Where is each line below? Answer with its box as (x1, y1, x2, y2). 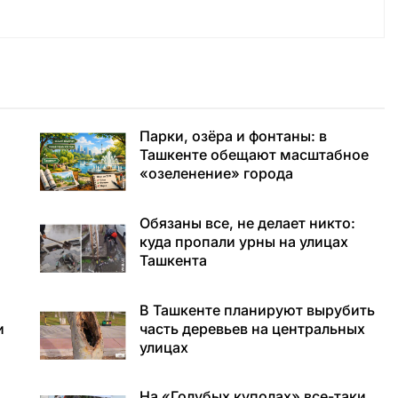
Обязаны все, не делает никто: (139, 214, 355, 233)
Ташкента (139, 251, 207, 270)
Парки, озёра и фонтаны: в (139, 127, 327, 146)
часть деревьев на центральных (139, 319, 365, 338)
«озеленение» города (139, 164, 293, 183)
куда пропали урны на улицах (139, 233, 348, 251)
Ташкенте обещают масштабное (139, 146, 369, 164)
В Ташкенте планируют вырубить (139, 300, 375, 319)
